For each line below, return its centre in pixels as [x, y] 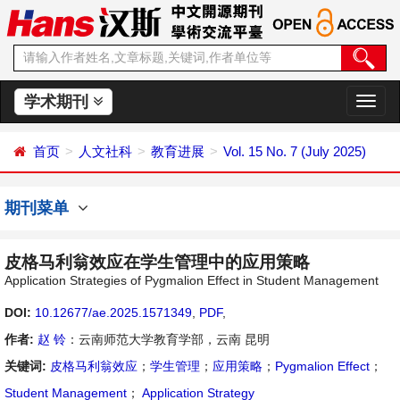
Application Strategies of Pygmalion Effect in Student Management [192, 280]
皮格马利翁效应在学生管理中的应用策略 [157, 262]
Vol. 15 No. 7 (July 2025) [295, 151]
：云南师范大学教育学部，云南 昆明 [168, 339]
